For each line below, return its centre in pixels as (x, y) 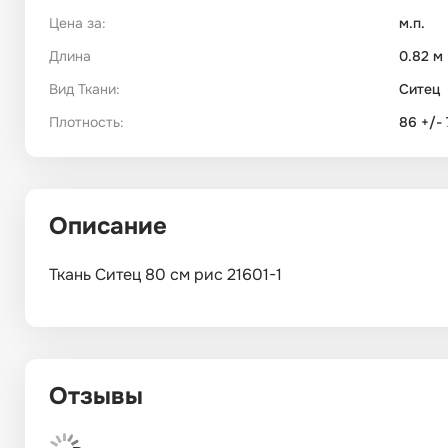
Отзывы (96, 396)
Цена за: (77, 23)
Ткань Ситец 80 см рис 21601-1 (165, 275)
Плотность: (86, 122)
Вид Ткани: (84, 89)
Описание (108, 226)
